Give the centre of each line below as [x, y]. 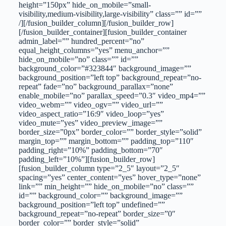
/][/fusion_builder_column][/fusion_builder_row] [96, 23]
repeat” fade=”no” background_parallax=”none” [96, 86]
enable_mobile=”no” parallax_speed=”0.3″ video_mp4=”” [112, 95]
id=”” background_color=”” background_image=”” [100, 195]
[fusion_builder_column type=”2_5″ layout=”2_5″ [99, 168]
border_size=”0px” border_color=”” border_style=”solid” [110, 132]
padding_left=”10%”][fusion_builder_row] [87, 159]
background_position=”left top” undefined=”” [92, 204]
